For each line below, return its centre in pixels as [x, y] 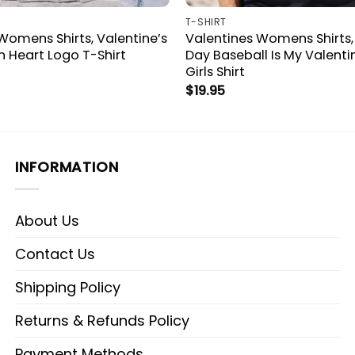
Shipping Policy [68, 288]
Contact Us [55, 254]
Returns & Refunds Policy [102, 321]
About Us [47, 221]
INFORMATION [67, 167]
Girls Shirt [215, 72]
